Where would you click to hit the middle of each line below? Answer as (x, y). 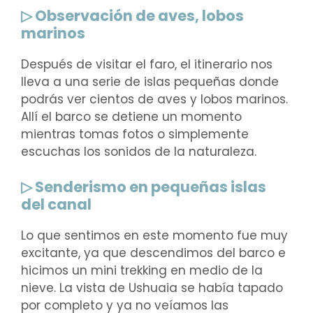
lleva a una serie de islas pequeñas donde (150, 81)
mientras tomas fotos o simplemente (135, 134)
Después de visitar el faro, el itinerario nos (147, 64)
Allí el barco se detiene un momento (131, 116)
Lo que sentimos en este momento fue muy (154, 236)
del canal (56, 205)
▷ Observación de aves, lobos (132, 15)
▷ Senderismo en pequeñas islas (144, 187)
